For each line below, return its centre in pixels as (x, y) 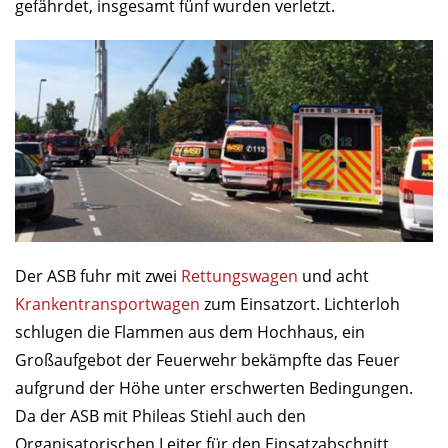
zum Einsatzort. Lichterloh (300, 304)
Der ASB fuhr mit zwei (98, 276)
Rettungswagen (239, 276)
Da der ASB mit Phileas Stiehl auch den (160, 416)
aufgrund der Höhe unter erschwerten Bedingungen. (214, 388)
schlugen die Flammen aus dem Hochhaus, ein (190, 332)
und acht (333, 276)
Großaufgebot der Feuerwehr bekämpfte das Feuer (207, 360)
